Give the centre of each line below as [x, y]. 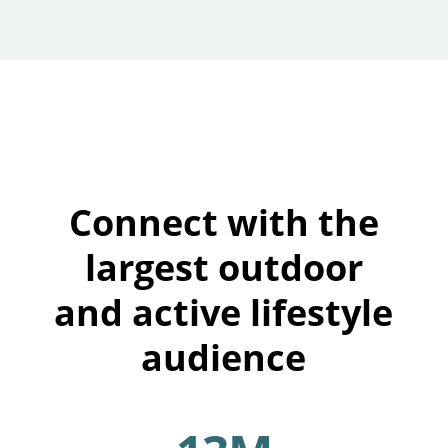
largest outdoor [223, 267]
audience [224, 357]
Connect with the [223, 222]
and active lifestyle [224, 312]
